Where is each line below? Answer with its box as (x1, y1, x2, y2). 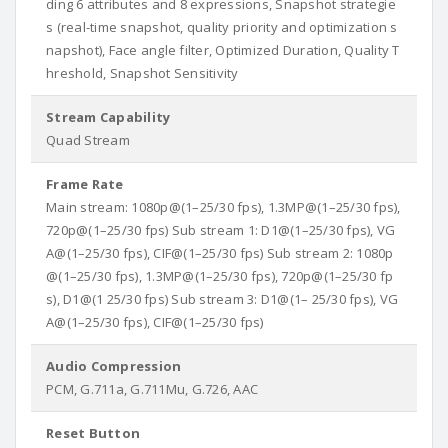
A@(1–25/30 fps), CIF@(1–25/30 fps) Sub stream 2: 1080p (46, 244, 394, 262)
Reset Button (46, 424, 140, 442)
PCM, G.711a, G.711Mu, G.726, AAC (46, 380, 258, 398)
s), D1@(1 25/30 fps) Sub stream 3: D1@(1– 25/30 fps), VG (46, 290, 398, 308)
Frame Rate (46, 175, 124, 193)
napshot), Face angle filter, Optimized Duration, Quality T (46, 41, 400, 59)
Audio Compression (46, 357, 182, 375)
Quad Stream (46, 131, 130, 149)
